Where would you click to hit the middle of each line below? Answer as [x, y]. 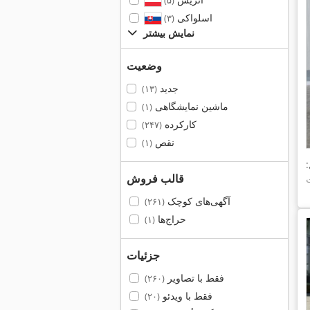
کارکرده [179, 124]
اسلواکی [193, 18]
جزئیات [143, 255]
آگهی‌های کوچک [197, 201]
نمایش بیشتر [169, 33]
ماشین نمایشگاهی [190, 106]
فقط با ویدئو [186, 296]
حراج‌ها [170, 219]
